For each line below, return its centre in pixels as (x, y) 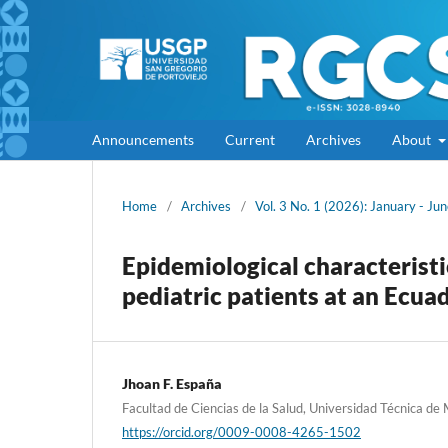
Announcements (143, 139)
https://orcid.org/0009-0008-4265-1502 (241, 431)
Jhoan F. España (172, 383)
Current (250, 139)
